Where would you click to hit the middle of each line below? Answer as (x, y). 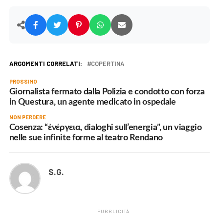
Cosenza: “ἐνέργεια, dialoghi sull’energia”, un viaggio (105, 128)
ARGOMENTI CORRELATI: (45, 64)
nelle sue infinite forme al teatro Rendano (86, 138)
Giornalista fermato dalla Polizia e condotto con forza (107, 92)
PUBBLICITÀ (113, 211)
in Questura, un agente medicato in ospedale (92, 102)
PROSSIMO (23, 82)
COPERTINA (107, 64)
